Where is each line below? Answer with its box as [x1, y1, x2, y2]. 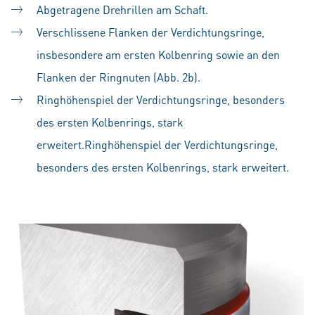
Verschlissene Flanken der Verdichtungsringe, [37, 24, 264, 39]
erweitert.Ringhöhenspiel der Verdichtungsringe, [37, 136, 278, 152]
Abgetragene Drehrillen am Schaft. [37, 1, 208, 17]
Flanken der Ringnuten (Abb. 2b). [37, 69, 200, 84]
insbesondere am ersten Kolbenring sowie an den [37, 46, 280, 62]
